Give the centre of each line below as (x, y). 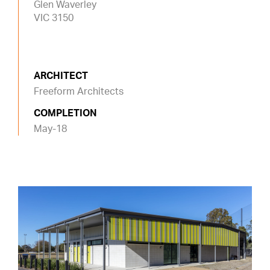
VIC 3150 (54, 18)
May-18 (50, 129)
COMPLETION (65, 113)
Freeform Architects (79, 91)
